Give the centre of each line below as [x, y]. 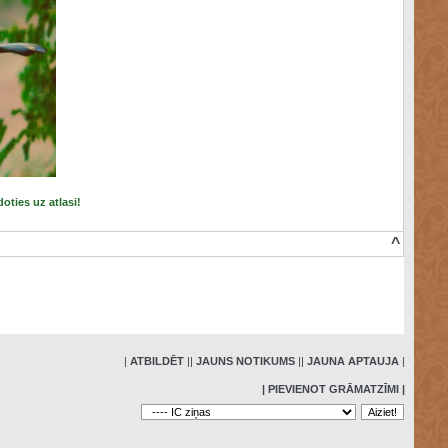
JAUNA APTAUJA [352, 361]
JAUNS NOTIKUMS [245, 361]
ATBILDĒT [156, 361]
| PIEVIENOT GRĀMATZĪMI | [333, 389]
